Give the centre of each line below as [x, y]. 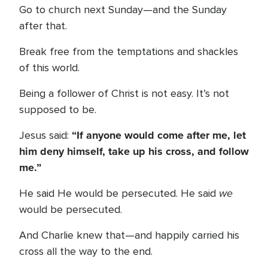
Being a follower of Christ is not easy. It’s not [124, 93]
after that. [43, 26]
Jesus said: [45, 135]
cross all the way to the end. [86, 251]
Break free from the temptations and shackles [129, 51]
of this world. [49, 68]
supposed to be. [58, 109]
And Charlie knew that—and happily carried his [129, 235]
